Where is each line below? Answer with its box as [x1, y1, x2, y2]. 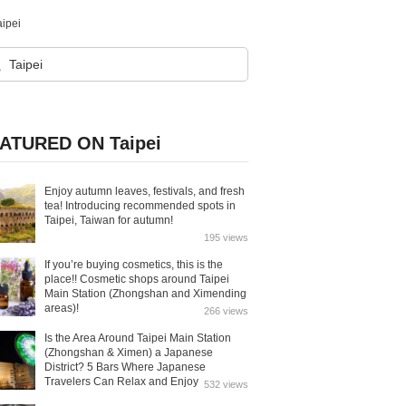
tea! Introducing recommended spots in [44, 199, 236, 212]
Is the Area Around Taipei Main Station [44, 332, 231, 344]
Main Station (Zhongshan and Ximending [44, 287, 246, 300]
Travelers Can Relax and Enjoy [44, 375, 198, 388]
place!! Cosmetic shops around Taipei [44, 273, 229, 285]
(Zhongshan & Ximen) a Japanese [44, 346, 213, 359]
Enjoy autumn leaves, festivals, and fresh [44, 185, 245, 198]
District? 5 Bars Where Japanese [44, 361, 206, 373]
